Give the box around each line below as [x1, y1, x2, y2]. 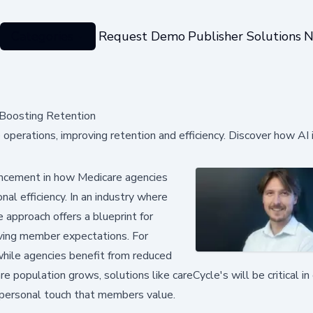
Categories [10, 27, 73, 45]
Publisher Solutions [187, 27, 301, 45]
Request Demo [98, 27, 185, 45]
